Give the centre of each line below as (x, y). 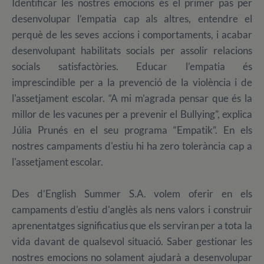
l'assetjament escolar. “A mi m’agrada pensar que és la (132, 98)
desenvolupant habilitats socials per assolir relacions (132, 51)
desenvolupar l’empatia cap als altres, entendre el (132, 19)
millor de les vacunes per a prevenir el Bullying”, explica (132, 114)
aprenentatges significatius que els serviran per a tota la (132, 226)
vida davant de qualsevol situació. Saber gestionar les (132, 242)
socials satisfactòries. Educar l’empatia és (132, 67)
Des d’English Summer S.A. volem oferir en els (132, 194)
